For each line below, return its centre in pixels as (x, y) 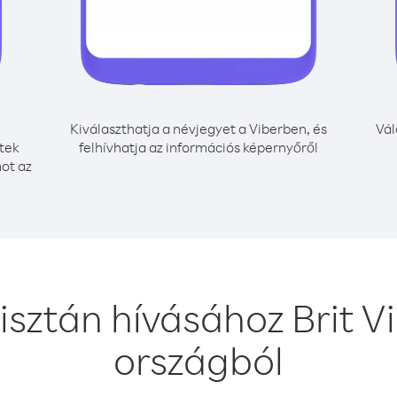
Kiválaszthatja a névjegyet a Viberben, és (198, 128)
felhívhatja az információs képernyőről (198, 147)
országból (198, 360)
